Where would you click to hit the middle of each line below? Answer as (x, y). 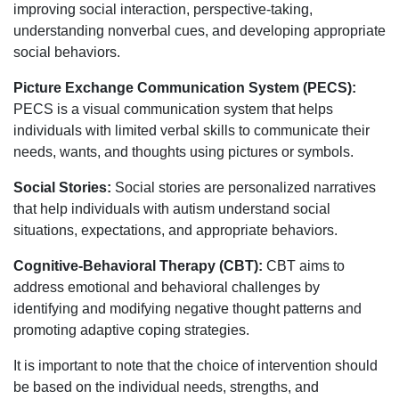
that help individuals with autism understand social (172, 209)
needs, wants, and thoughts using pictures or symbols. (183, 152)
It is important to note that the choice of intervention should (195, 366)
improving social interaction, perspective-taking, (163, 10)
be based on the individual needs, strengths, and (166, 387)
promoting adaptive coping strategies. (131, 330)
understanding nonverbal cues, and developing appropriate (199, 31)
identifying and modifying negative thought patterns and (187, 309)
